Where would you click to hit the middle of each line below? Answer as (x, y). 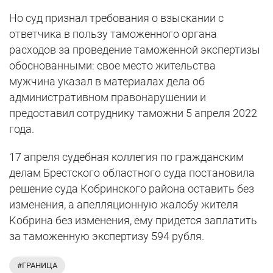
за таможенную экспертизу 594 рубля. (107, 236)
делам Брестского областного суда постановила (132, 173)
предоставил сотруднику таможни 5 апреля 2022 (133, 113)
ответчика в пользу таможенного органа (113, 34)
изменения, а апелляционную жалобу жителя (124, 205)
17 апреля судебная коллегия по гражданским (126, 157)
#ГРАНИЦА (37, 266)
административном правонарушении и (108, 97)
